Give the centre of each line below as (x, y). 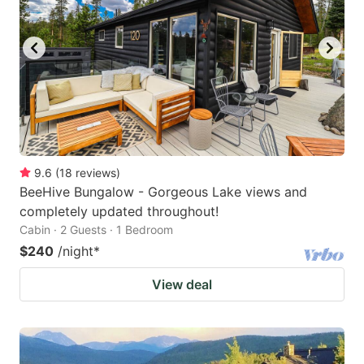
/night (76, 251)
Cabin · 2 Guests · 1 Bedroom (96, 229)
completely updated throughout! (119, 211)
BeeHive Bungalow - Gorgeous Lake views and (163, 191)
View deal (182, 284)
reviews (96, 172)
